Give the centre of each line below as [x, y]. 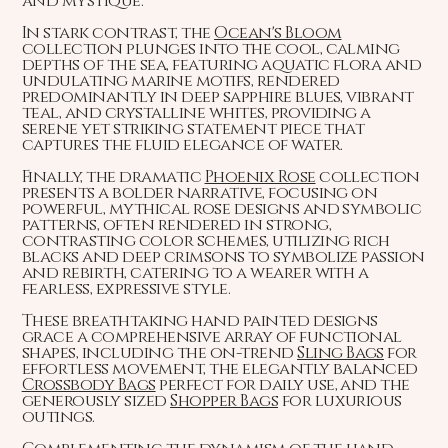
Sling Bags [340, 353]
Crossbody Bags [88, 385]
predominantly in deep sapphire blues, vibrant [217, 97]
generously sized [96, 401]
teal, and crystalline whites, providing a [196, 113]
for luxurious [340, 401]
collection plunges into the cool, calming [210, 49]
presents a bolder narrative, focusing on [199, 193]
